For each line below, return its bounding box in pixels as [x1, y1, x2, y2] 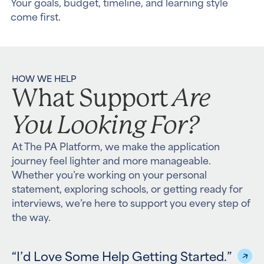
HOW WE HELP [12, 71, 76, 85]
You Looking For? [12, 110, 199, 139]
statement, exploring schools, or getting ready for [12, 180, 243, 196]
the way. [12, 209, 51, 224]
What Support [12, 84, 173, 112]
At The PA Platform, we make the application [12, 138, 220, 153]
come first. [10, 8, 61, 24]
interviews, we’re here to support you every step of [12, 194, 250, 210]
